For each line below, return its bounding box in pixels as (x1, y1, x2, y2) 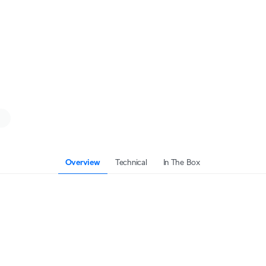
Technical (115, 157, 147, 167)
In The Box (163, 157, 200, 167)
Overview (65, 157, 100, 167)
